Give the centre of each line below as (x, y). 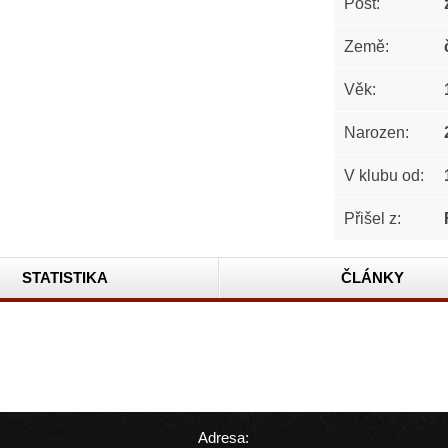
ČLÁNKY (372, 277)
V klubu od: (383, 176)
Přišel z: (372, 219)
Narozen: (376, 133)
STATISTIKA (65, 277)
